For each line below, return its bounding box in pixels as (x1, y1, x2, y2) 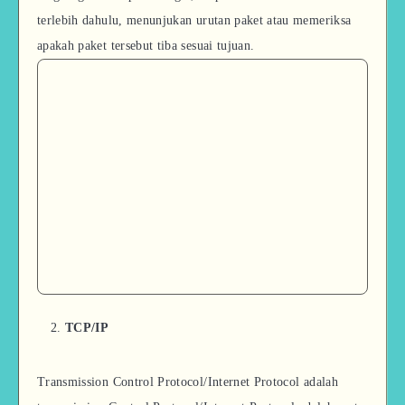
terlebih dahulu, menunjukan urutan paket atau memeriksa (37, 14, 352, 28)
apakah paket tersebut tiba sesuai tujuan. (37, 39, 255, 53)
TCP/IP (65, 320, 109, 334)
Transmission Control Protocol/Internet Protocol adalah (37, 374, 338, 389)
